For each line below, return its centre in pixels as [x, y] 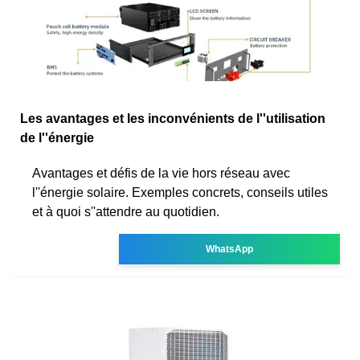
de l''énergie [57, 137]
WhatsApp [230, 249]
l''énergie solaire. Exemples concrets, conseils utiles [180, 192]
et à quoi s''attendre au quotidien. [126, 211]
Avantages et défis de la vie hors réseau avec [161, 173]
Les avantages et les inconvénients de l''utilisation [173, 118]
